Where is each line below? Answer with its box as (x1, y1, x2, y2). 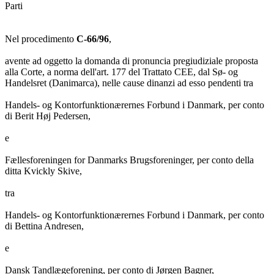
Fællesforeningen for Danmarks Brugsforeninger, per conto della (5, 155, 254, 166)
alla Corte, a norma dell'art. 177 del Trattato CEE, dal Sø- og (5, 67, 238, 78)
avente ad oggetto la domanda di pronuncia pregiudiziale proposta (5, 56, 258, 67)
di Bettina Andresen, (5, 221, 84, 232)
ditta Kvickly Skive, (5, 166, 82, 177)
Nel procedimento (5, 34, 76, 45)
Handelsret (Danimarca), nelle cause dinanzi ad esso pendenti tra (5, 78, 253, 89)
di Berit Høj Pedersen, (5, 111, 91, 122)
